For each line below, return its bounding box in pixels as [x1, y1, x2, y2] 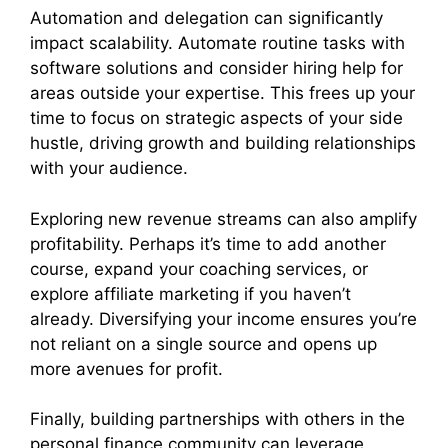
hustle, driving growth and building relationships [30, 133, 416, 154]
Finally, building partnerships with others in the [30, 409, 405, 430]
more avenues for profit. [30, 358, 223, 379]
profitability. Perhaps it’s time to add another [30, 233, 386, 254]
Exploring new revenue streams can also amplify [30, 208, 417, 229]
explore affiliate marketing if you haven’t [30, 283, 351, 304]
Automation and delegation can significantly [30, 8, 383, 29]
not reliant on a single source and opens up [30, 333, 377, 354]
